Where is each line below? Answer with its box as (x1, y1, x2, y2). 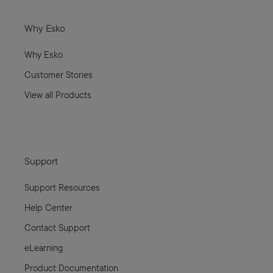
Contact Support (24, 221, 90, 234)
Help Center (24, 200, 73, 214)
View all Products (24, 88, 91, 101)
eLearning (24, 241, 63, 254)
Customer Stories (24, 68, 93, 81)
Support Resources (24, 180, 100, 194)
